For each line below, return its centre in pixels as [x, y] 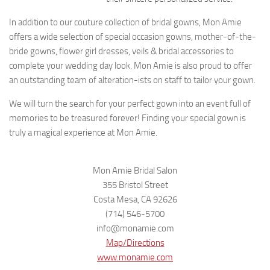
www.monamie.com [135, 257]
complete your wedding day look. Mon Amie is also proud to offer [130, 66]
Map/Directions [135, 243]
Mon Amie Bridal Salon [135, 171]
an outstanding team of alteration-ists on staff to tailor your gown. [132, 80]
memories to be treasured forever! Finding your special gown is [127, 118]
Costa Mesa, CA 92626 [135, 199]
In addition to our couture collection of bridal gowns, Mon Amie [125, 22]
